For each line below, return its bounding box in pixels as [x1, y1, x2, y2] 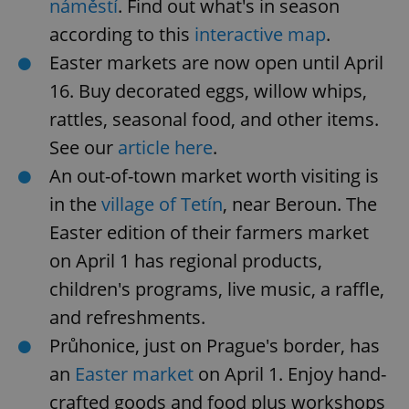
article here [118, 134, 213, 160]
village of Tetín [97, 191, 223, 216]
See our [49, 134, 118, 160]
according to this [49, 21, 194, 47]
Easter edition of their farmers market [49, 219, 369, 245]
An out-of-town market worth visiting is [49, 163, 379, 188]
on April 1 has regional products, [49, 247, 322, 273]
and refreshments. [49, 304, 205, 330]
